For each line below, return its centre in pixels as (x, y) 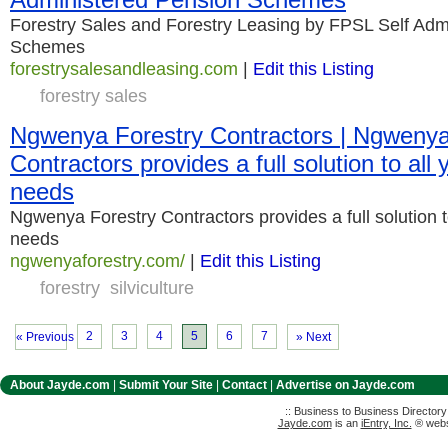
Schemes (47, 46)
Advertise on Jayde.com (345, 385)
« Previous (45, 337)
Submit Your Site (166, 385)
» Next (313, 337)
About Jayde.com (60, 385)
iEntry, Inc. (386, 423)
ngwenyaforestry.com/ (97, 260)
